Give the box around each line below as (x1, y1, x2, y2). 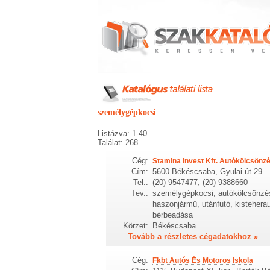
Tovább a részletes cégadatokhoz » (128, 231, 259, 241)
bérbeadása (152, 210, 193, 219)
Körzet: (123, 221, 149, 230)
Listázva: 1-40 (98, 129, 147, 138)
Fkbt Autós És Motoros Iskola (152, 256, 253, 265)
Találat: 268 (98, 138, 138, 147)
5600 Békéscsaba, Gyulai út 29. (152, 166, 265, 176)
